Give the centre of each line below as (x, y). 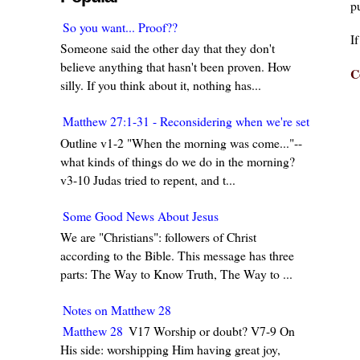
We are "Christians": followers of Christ (161, 236)
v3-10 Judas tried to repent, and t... (148, 179)
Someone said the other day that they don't (168, 48)
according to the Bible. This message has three (178, 255)
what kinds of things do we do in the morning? (178, 161)
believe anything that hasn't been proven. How (176, 67)
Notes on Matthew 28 (117, 309)
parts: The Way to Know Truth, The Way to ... (177, 273)
